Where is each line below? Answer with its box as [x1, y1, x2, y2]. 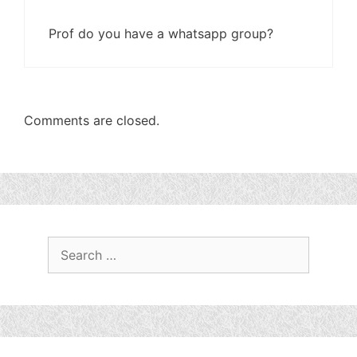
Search [47, 237, 92, 253]
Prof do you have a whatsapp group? [49, 25, 273, 41]
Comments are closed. [24, 112, 159, 128]
